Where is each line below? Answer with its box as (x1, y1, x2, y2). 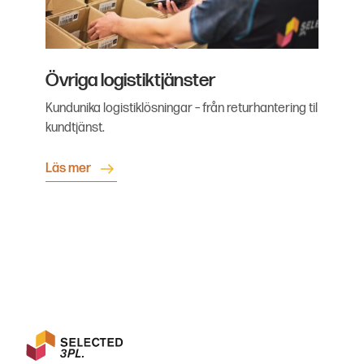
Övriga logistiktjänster (45, 69, 215, 93)
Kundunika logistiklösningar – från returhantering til (45, 101, 318, 117)
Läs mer (45, 161, 91, 177)
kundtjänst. (45, 120, 105, 136)
